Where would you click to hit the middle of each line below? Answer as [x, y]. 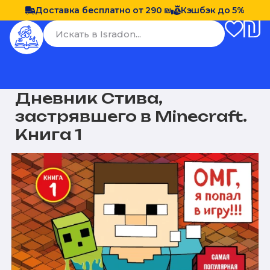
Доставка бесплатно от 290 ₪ [103, 10]
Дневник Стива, [89, 98]
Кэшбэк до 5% [212, 10]
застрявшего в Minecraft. [131, 116]
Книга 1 [49, 134]
